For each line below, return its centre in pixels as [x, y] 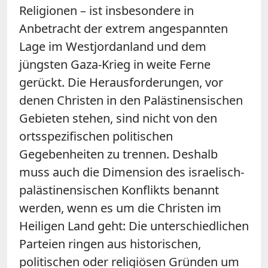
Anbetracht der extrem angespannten [124, 28]
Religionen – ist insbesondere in [106, 10]
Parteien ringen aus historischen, [110, 243]
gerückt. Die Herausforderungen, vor [121, 82]
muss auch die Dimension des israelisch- [132, 172]
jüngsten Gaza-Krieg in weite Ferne [115, 64]
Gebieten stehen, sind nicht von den [118, 118]
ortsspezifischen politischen [96, 136]
